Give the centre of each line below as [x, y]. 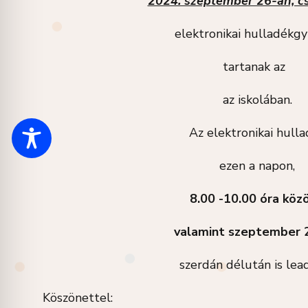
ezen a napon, [257, 166]
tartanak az [257, 67]
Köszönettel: [74, 298]
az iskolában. [257, 100]
